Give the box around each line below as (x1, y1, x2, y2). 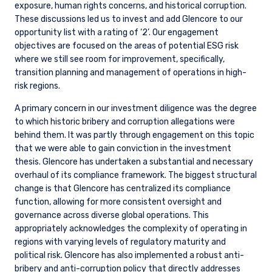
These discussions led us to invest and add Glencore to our (15, 14, 243, 25)
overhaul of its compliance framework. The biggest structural (15, 170, 257, 181)
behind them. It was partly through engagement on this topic (15, 130, 254, 141)
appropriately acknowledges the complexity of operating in (15, 223, 247, 234)
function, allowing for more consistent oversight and (15, 197, 222, 208)
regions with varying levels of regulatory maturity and (15, 237, 226, 248)
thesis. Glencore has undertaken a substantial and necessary (15, 157, 253, 168)
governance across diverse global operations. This (15, 210, 209, 221)
